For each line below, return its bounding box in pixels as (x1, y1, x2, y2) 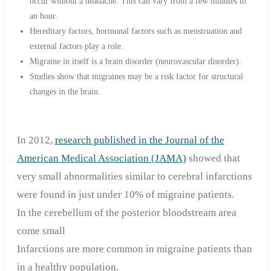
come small (16, 225, 65, 237)
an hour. (29, 11, 57, 21)
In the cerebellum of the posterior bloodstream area (16, 207, 237, 219)
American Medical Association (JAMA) (16, 152, 186, 165)
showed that (186, 152, 240, 165)
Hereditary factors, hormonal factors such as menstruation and (29, 27, 242, 36)
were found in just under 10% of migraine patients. (16, 189, 234, 201)
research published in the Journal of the (54, 134, 224, 146)
